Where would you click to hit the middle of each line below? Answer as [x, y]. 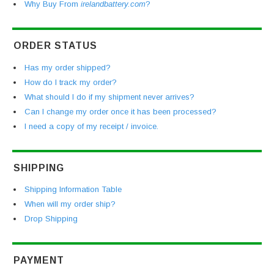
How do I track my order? [71, 82]
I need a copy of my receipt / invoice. [91, 126]
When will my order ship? [70, 204]
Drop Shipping [51, 219]
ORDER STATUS [55, 46]
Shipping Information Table [73, 190]
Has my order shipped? [68, 67]
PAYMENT [39, 261]
